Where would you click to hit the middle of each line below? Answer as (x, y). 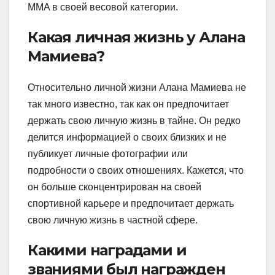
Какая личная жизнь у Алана (136, 37)
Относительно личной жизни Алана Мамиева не (137, 88)
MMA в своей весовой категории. (103, 7)
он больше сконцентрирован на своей (114, 187)
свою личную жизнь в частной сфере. (113, 220)
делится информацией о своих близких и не (127, 137)
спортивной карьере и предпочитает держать (131, 204)
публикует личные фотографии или (108, 154)
